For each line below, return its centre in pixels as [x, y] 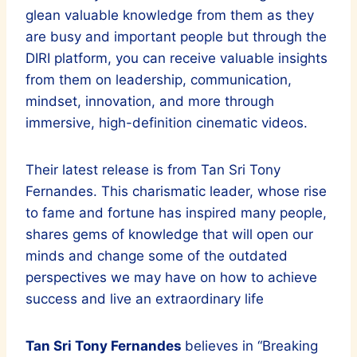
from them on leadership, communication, [159, 79]
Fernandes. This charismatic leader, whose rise [176, 191]
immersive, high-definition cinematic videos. [167, 122]
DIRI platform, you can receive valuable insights [177, 58]
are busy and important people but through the [176, 36]
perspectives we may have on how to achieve [171, 277]
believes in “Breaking [251, 345]
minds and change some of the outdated [157, 255]
